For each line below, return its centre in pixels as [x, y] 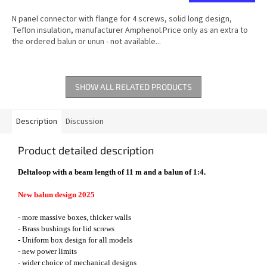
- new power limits [47, 252]
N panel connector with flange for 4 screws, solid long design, [122, 19]
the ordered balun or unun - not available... [86, 42]
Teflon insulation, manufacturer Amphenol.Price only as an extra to [130, 31]
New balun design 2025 [56, 195]
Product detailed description [86, 150]
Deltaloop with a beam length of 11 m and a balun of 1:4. [112, 172]
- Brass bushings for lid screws [66, 229]
